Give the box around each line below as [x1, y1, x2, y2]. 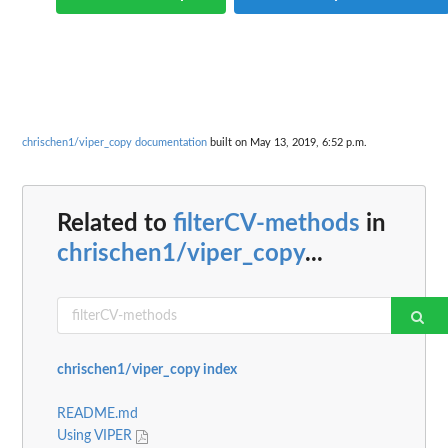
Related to [57, 212, 173, 237]
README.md [57, 407, 138, 422]
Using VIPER [57, 429, 136, 444]
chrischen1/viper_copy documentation [22, 136, 207, 148]
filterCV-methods [173, 212, 360, 237]
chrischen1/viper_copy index [57, 363, 237, 378]
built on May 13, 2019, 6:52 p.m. [207, 136, 367, 148]
